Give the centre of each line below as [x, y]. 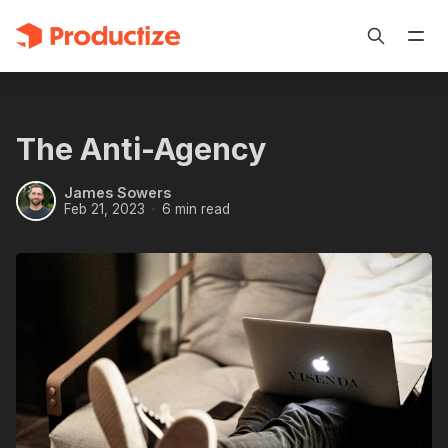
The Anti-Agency [141, 148]
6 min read [195, 208]
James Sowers [117, 193]
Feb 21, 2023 [104, 208]
